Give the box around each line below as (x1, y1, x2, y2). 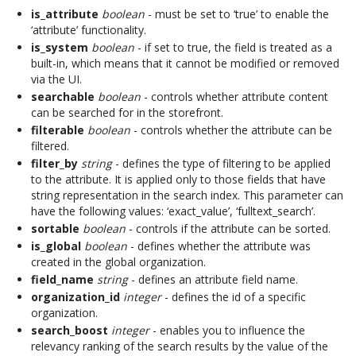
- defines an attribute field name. (128, 272, 298, 287)
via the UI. (31, 72, 82, 87)
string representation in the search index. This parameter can (31, 188, 343, 203)
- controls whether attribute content (141, 89, 328, 104)
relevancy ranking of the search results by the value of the (31, 339, 328, 354)
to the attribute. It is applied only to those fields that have (31, 172, 326, 187)
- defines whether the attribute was (127, 238, 311, 253)
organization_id (31, 289, 120, 304)
